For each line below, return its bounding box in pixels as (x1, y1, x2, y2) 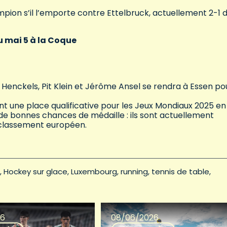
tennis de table (152, 166, 209, 177)
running (121, 166, 148, 177)
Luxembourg (71, 166, 117, 177)
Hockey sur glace (4, 166, 67, 177)
